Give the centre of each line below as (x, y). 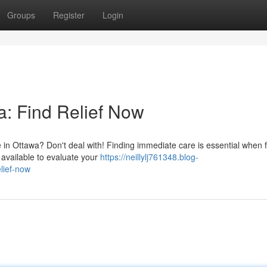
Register (69, 15)
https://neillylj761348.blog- (149, 157)
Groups (21, 15)
